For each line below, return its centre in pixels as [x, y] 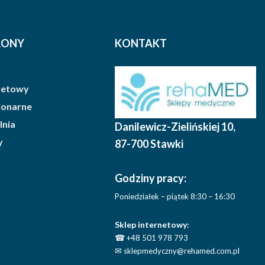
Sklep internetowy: [152, 225]
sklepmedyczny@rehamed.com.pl [181, 251]
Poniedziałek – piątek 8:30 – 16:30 [175, 197]
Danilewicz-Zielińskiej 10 [174, 127]
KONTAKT [141, 43]
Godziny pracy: [151, 178]
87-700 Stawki [149, 144]
